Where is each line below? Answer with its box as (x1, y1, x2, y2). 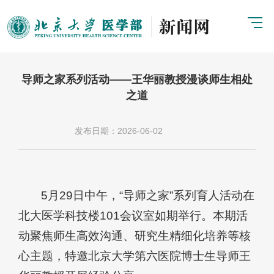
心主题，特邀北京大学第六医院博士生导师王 (18, 249, 251, 262)
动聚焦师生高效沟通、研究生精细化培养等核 (18, 229, 251, 242)
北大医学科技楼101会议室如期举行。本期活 (18, 209, 248, 222)
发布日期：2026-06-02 (75, 125, 163, 136)
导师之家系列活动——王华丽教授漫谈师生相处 (21, 73, 253, 86)
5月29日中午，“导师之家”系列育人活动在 (41, 188, 255, 202)
